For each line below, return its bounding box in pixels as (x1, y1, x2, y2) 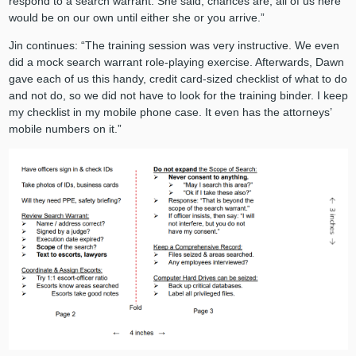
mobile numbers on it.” (8, 122, 122, 135)
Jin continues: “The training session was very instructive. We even (8, 38, 339, 52)
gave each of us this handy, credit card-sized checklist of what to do (8, 72, 347, 85)
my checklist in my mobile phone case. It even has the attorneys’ (8, 105, 331, 118)
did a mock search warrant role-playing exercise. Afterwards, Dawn (8, 55, 344, 68)
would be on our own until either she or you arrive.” (8, 10, 265, 24)
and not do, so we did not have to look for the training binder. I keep (8, 88, 348, 102)
